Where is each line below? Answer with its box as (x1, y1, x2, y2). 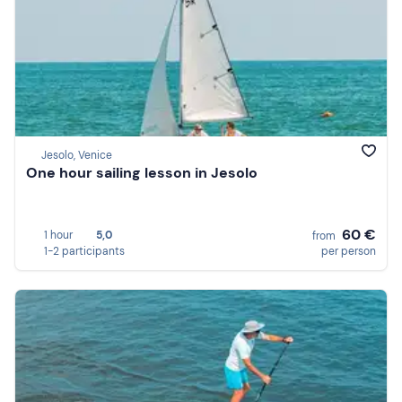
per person (321, 243, 376, 258)
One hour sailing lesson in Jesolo (26, 163, 258, 183)
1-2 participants (44, 243, 125, 258)
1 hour (44, 227, 73, 242)
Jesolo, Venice (41, 148, 112, 163)
